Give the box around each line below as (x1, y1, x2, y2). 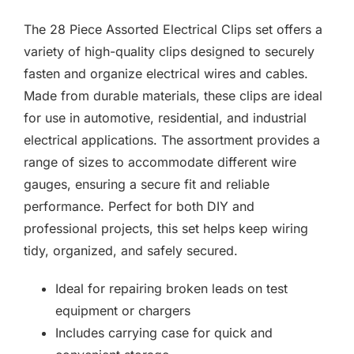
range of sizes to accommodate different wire (24, 154, 296, 170)
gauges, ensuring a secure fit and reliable (24, 176, 269, 192)
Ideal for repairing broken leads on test (55, 281, 288, 296)
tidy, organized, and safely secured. (24, 243, 238, 258)
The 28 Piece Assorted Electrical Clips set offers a (24, 21, 322, 37)
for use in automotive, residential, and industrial (24, 110, 307, 126)
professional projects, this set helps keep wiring (24, 220, 308, 236)
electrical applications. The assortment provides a (24, 132, 320, 148)
